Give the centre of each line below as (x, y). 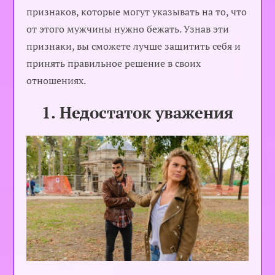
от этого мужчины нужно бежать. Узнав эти (128, 29)
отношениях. (56, 80)
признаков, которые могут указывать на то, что (137, 12)
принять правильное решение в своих (114, 63)
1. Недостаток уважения (137, 112)
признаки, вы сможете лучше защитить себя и (134, 46)
